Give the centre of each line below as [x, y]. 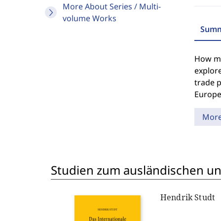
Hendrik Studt [188, 197]
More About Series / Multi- [112, 6]
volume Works [90, 18]
